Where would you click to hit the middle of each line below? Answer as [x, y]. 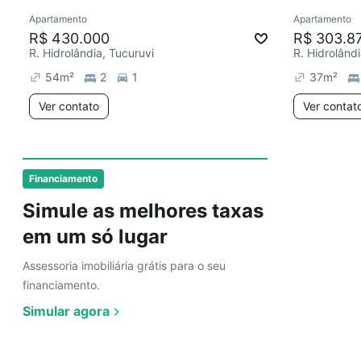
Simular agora [66, 311]
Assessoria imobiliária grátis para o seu [124, 266]
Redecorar [83, 22]
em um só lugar [95, 237]
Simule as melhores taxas [143, 211]
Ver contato [69, 106]
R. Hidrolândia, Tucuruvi [91, 53]
